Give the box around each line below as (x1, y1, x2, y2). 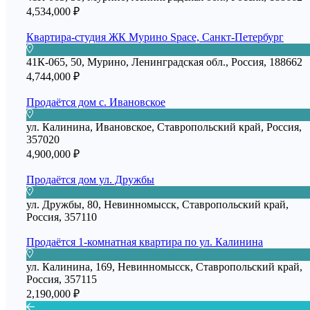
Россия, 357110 (26, 211, 97, 224)
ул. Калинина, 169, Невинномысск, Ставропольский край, (26, 261, 302, 273)
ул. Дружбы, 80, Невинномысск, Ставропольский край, (26, 199, 289, 211)
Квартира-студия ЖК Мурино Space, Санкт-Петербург (26, 31, 284, 44)
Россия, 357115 (26, 273, 97, 286)
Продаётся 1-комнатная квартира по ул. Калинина (26, 236, 263, 248)
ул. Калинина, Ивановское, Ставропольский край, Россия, (26, 121, 302, 134)
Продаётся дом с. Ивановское (26, 96, 165, 109)
